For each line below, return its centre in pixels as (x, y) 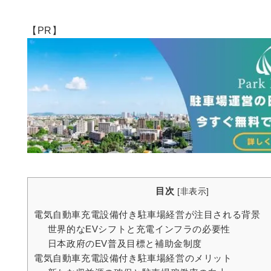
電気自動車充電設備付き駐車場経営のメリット (133, 258)
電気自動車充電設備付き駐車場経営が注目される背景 (147, 215)
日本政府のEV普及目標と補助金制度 (125, 244)
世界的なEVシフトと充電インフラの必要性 (139, 229)
